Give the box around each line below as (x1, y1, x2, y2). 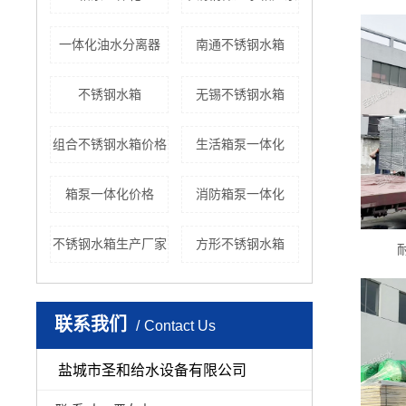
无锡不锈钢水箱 (196, 87, 285, 102)
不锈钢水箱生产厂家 (52, 237, 167, 252)
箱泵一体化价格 (64, 187, 154, 202)
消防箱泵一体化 (196, 187, 285, 202)
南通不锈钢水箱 (196, 37, 285, 53)
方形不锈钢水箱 (196, 237, 285, 252)
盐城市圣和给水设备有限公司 (57, 362, 246, 378)
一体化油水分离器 (58, 37, 160, 53)
